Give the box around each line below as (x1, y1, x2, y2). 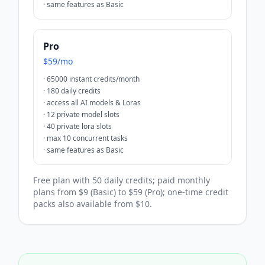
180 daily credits (47, 85, 101, 96)
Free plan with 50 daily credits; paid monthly (33, 174, 210, 186)
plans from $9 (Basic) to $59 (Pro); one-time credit (33, 186, 228, 198)
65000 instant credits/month (47, 73, 140, 84)
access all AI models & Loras (47, 97, 141, 108)
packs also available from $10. (33, 198, 152, 209)
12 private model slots (47, 109, 119, 119)
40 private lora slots (47, 121, 112, 131)
